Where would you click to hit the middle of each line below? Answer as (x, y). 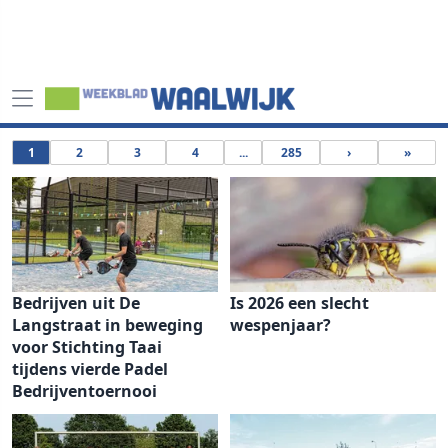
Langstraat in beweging (107, 325)
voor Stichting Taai (87, 347)
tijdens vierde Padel (90, 369)
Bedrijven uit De (76, 303)
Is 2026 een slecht (299, 303)
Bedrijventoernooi (84, 391)
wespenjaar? (280, 325)
